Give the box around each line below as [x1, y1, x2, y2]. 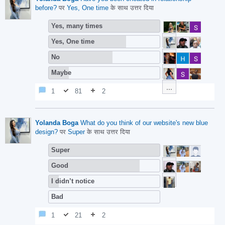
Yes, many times [51, 22, 102, 30]
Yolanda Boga [35, 119, 78, 127]
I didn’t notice [51, 177, 94, 185]
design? [35, 128, 58, 136]
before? [35, 4, 57, 12]
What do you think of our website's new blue [80, 119, 208, 127]
